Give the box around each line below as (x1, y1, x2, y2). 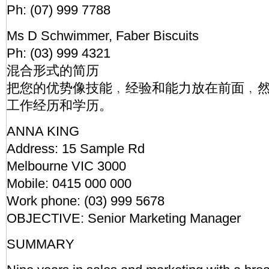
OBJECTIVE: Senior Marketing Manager (7, 211, 241, 226)
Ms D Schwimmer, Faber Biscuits (7, 28, 199, 43)
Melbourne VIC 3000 (7, 159, 126, 174)
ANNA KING (7, 124, 79, 139)
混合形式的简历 (7, 63, 99, 78)
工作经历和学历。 (7, 98, 112, 113)
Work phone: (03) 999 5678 (7, 193, 165, 208)
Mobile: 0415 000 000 (7, 176, 131, 191)
